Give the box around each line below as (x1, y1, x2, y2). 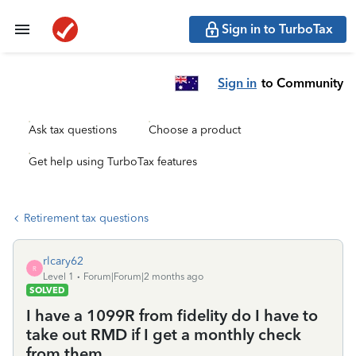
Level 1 (43, 271, 74, 282)
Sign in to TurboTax (222, 21, 333, 37)
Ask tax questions (29, 123, 117, 137)
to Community (261, 75, 343, 91)
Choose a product (149, 123, 241, 137)
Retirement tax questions (24, 211, 149, 225)
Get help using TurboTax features (29, 155, 197, 168)
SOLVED (29, 284, 65, 296)
